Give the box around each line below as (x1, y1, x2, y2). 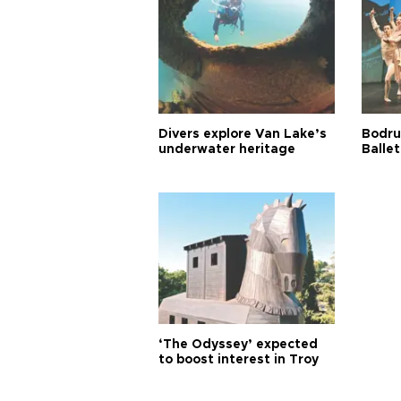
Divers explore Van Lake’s (158, 128, 327, 141)
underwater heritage (158, 143, 295, 156)
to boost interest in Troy (158, 354, 319, 366)
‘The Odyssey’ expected (158, 338, 318, 351)
